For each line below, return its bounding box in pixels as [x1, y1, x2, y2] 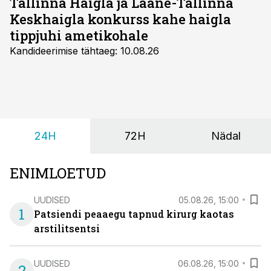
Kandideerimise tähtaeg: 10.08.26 [10, 45, 159, 57]
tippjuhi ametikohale [10, 27, 148, 44]
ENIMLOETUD [10, 163, 106, 183]
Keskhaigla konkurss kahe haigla [10, 10, 231, 28]
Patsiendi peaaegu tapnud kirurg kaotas [34, 207, 234, 220]
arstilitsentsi [34, 222, 100, 235]
